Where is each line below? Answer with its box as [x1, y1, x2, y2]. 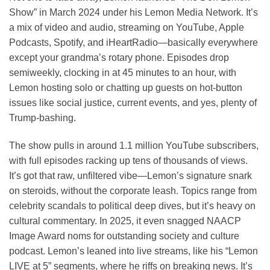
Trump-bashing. [9, 113, 76, 124]
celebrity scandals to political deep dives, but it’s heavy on [9, 200, 256, 211]
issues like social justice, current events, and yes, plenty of [9, 98, 257, 108]
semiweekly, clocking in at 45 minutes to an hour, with [9, 67, 236, 78]
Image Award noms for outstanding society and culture [9, 230, 239, 241]
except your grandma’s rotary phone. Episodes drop [9, 52, 229, 63]
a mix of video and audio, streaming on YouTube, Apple [9, 22, 244, 33]
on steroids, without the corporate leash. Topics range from [9, 185, 257, 196]
